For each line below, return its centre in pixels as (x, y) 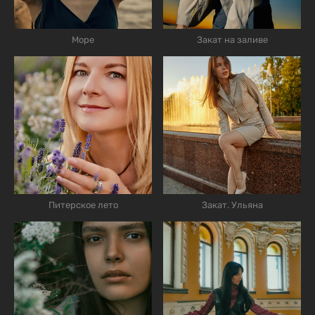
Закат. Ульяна (232, 205)
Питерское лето (83, 205)
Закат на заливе (232, 39)
